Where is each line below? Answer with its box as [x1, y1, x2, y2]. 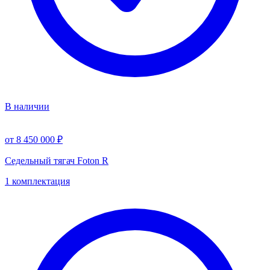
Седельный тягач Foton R [5, 155, 108, 166]
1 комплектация [5, 176, 70, 186]
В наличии [5, 101, 49, 111]
